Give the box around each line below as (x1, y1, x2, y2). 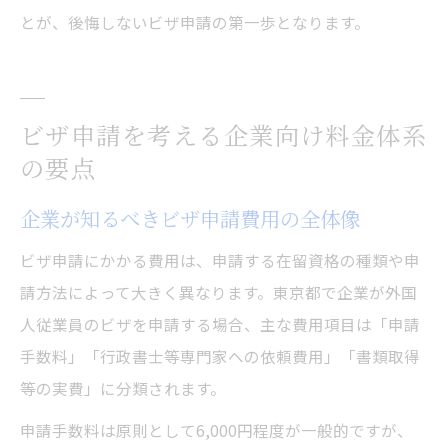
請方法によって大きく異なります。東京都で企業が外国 (20, 281, 417, 304)
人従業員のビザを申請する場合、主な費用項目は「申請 (20, 313, 420, 336)
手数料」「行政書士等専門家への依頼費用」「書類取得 (20, 345, 420, 368)
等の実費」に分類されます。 (20, 377, 226, 400)
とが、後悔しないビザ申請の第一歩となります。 (20, 11, 370, 34)
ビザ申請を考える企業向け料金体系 (20, 117, 428, 153)
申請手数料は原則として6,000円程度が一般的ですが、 (20, 419, 413, 442)
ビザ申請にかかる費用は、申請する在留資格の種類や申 (20, 249, 420, 272)
